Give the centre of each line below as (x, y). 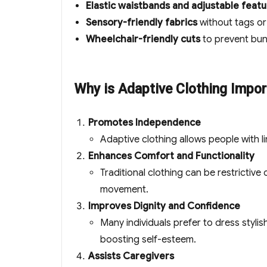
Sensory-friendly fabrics (142, 23)
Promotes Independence (145, 123)
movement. (124, 190)
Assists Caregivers (131, 257)
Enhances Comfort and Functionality (171, 156)
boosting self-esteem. (148, 240)
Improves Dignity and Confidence (164, 207)
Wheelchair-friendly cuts (143, 40)
